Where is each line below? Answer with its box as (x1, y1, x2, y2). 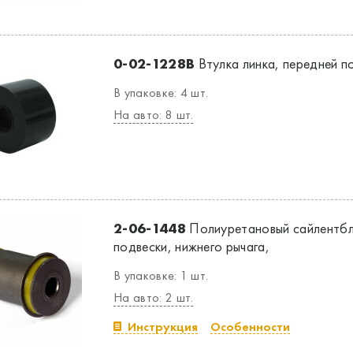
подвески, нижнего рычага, (113, 237, 270, 255)
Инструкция (128, 318, 198, 335)
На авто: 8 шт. (113, 106, 194, 123)
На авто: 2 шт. (113, 289, 194, 306)
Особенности (210, 318, 290, 335)
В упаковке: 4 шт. (113, 84, 209, 101)
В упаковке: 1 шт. (113, 267, 209, 284)
